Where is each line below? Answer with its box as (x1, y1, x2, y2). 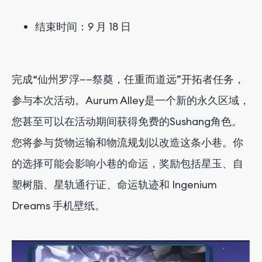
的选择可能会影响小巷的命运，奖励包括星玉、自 (12, 156, 243, 170)
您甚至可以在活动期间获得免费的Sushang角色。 (12, 114, 242, 128)
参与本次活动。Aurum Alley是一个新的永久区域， (12, 93, 250, 107)
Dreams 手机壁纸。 (12, 198, 105, 212)
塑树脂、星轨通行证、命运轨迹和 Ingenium (12, 177, 217, 191)
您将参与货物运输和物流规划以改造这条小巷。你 (12, 135, 243, 149)
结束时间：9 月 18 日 (35, 19, 131, 33)
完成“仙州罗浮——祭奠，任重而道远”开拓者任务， (12, 72, 244, 86)
